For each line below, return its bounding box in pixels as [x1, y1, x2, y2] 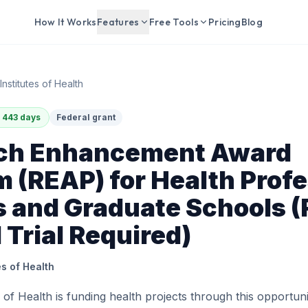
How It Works [34, 16, 97, 28]
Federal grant [56, 112, 115, 122]
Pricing [208, 16, 241, 28]
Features [96, 16, 140, 28]
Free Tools [148, 16, 199, 28]
